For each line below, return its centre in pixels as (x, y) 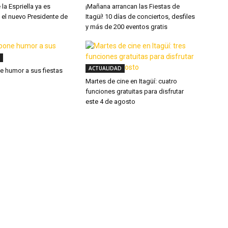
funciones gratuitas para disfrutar (135, 91)
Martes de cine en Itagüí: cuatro (131, 81)
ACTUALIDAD (105, 68)
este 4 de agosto (110, 102)
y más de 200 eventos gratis (126, 27)
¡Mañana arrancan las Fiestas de (133, 6)
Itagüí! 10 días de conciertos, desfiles (140, 17)
